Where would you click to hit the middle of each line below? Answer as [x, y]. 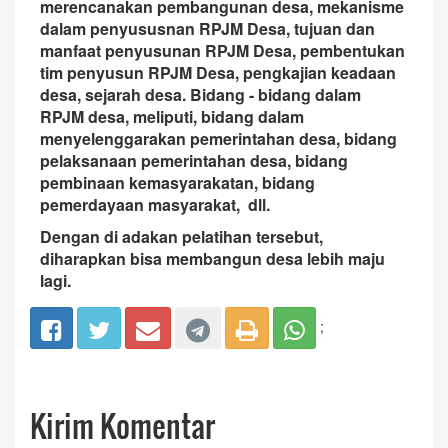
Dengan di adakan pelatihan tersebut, [181, 236]
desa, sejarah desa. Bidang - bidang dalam [200, 94]
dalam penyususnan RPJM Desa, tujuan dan [207, 28]
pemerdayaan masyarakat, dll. [155, 204]
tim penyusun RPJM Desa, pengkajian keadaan [218, 72]
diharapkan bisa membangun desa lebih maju [212, 258]
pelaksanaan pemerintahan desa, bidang [194, 160]
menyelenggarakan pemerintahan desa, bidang [218, 138]
